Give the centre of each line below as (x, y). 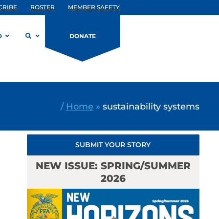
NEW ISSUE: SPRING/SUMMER (113, 166)
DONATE (83, 36)
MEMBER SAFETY (94, 7)
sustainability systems (151, 106)
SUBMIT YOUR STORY (113, 145)
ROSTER (43, 7)
